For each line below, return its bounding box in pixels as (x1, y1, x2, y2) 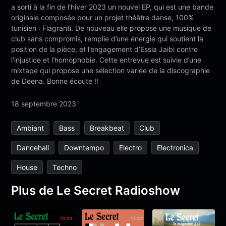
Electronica (157, 143, 194, 152)
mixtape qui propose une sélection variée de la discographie (11, 66, 210, 75)
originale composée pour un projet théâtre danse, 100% (11, 13, 194, 22)
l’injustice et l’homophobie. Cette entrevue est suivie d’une (11, 55, 202, 64)
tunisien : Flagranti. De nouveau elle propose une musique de (11, 23, 212, 32)
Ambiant (17, 123, 44, 132)
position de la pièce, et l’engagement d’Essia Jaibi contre (11, 44, 198, 53)
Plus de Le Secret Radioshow (11, 183, 181, 198)
